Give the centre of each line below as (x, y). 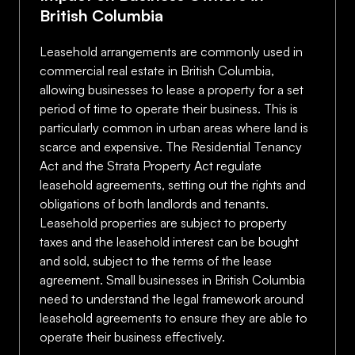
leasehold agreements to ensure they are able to (174, 318)
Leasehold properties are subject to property (163, 223)
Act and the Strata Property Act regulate (151, 166)
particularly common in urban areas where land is (174, 128)
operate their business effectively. (132, 337)
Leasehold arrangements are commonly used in (171, 52)
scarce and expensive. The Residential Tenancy (171, 147)
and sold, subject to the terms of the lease (156, 261)
